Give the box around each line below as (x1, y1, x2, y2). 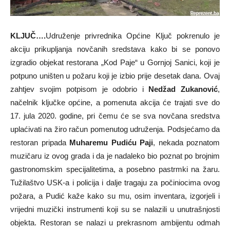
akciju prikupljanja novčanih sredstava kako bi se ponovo (10, 44, 220, 53)
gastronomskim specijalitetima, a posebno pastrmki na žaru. (10, 164, 220, 174)
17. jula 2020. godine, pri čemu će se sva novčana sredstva (10, 111, 220, 120)
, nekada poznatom (153, 138, 220, 147)
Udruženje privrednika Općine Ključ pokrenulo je (46, 31, 220, 40)
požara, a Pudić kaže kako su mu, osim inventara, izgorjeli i (10, 191, 220, 200)
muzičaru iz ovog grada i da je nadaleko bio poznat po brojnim (10, 151, 220, 160)
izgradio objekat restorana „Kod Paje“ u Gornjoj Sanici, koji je (10, 57, 220, 67)
